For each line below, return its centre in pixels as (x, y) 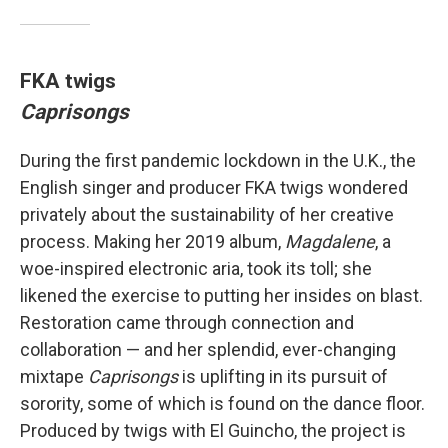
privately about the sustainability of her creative (207, 215)
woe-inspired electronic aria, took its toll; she (196, 269)
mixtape (54, 377)
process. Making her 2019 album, (152, 242)
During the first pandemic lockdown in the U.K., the (218, 161)
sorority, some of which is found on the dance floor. (222, 404)
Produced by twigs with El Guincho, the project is (213, 431)
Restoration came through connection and (187, 323)
